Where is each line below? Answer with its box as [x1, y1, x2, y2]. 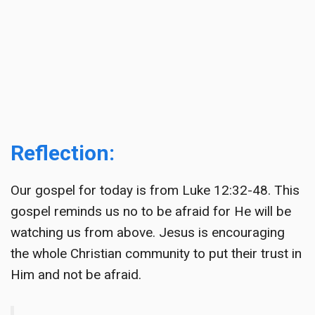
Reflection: [11, 141, 115, 165]
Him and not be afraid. [11, 266, 141, 283]
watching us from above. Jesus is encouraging [11, 224, 285, 240]
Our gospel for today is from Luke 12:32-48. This [11, 182, 300, 198]
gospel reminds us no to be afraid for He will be [11, 203, 291, 219]
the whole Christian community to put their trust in [11, 245, 302, 262]
